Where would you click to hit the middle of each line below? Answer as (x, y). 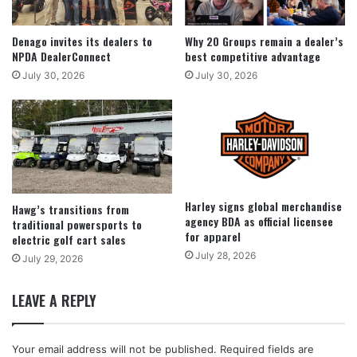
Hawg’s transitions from (71, 209)
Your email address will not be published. (114, 349)
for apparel (213, 236)
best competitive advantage (253, 57)
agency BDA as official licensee (259, 221)
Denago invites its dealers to (82, 41)
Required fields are (267, 349)
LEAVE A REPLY (54, 300)
